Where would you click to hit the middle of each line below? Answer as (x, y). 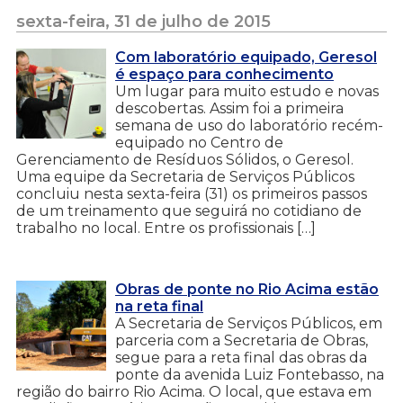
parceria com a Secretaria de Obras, (242, 340)
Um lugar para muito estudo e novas (247, 91)
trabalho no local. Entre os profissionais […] (166, 228)
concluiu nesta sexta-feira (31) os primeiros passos (192, 193)
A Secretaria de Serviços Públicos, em (249, 323)
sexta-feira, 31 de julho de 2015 (143, 21)
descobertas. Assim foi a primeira (229, 108)
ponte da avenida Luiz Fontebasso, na (250, 374)
